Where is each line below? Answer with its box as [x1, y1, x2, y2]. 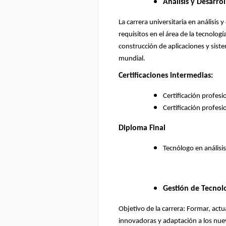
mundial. [119, 54, 145, 63]
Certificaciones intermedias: [119, 72, 213, 80]
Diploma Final [119, 124, 165, 133]
